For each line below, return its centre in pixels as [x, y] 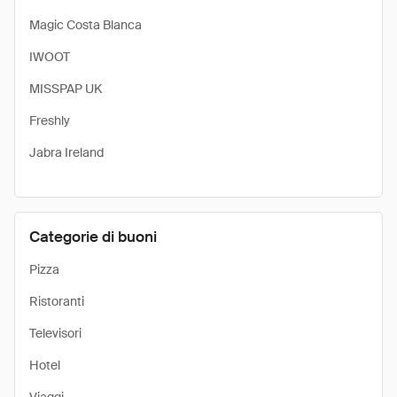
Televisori [55, 333]
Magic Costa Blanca [86, 25]
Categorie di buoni [93, 237]
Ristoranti [57, 301]
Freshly [50, 121]
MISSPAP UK [66, 89]
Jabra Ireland [66, 152]
